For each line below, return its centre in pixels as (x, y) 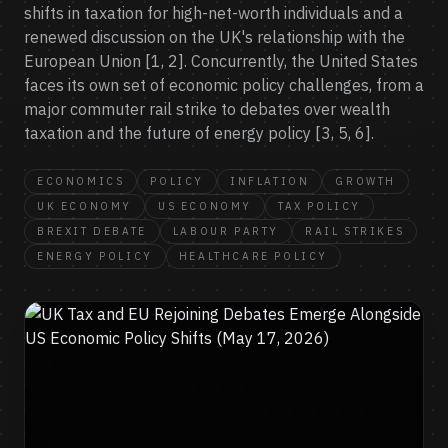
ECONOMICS (81, 181)
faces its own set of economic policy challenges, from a (224, 85)
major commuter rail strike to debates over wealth (207, 109)
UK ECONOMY (84, 206)
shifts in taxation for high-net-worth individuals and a (213, 13)
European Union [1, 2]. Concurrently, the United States (221, 61)
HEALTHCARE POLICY (253, 256)
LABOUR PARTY (226, 231)
